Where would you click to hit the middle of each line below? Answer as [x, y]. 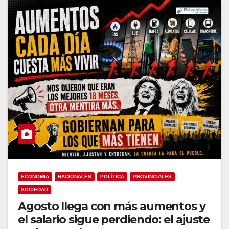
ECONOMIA [35, 177]
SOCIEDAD [35, 190]
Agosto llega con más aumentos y [112, 207]
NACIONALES [75, 177]
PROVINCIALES [152, 177]
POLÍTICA [112, 177]
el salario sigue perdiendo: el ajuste [114, 220]
